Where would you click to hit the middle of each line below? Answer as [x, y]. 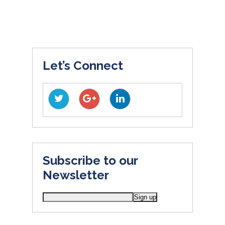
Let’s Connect [83, 66]
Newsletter [76, 175]
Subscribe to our [90, 161]
